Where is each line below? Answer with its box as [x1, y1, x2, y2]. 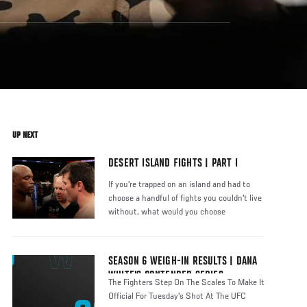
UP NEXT [12, 130, 38, 140]
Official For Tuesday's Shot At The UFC [108, 292, 246, 302]
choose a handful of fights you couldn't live [108, 194, 262, 204]
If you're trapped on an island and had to [108, 180, 250, 191]
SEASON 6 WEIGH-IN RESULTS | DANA [108, 256, 258, 269]
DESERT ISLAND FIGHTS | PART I [108, 158, 238, 171]
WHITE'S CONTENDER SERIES [108, 270, 223, 283]
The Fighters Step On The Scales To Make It [108, 278, 265, 288]
